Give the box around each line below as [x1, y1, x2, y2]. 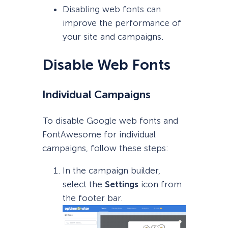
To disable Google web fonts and [42, 115, 178, 126]
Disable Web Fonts [42, 56, 170, 74]
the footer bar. [62, 193, 123, 203]
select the [62, 179, 105, 189]
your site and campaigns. [62, 32, 163, 42]
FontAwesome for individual [42, 129, 156, 139]
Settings [104, 179, 138, 189]
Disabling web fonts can [62, 4, 161, 15]
